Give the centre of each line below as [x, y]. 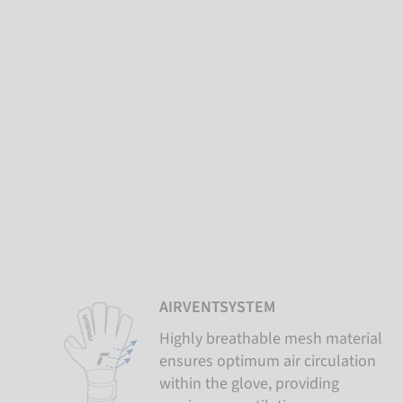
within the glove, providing [249, 384]
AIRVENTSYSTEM [217, 307]
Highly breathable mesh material [270, 339]
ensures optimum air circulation [267, 361]
